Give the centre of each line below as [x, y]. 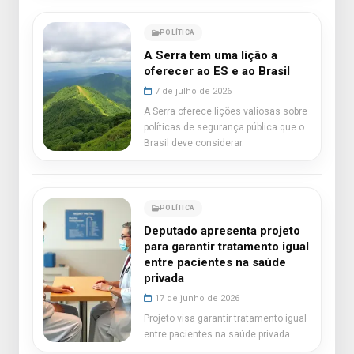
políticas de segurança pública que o [224, 127]
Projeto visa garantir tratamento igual [225, 318]
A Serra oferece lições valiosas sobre [226, 111]
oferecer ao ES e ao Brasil [217, 71]
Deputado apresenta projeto [222, 231]
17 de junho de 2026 [197, 298]
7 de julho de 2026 [193, 91]
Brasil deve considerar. [194, 143]
